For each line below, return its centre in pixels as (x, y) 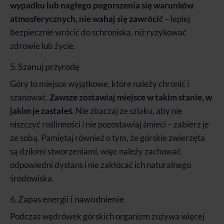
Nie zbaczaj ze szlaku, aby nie (128, 110)
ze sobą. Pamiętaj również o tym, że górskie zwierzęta (107, 137)
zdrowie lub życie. (43, 45)
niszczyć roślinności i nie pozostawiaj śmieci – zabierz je (109, 124)
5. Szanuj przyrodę (45, 66)
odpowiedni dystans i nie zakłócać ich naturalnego (100, 164)
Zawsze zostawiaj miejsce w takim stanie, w (131, 97)
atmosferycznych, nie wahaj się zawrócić (86, 18)
